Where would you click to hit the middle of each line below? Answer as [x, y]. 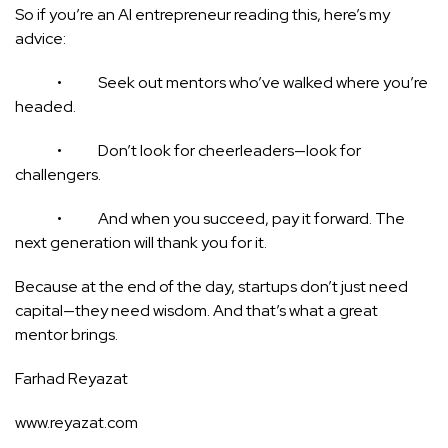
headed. [45, 106]
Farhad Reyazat [71, 378]
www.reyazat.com [76, 422]
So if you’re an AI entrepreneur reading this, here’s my [202, 14]
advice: [40, 38]
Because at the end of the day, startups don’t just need [211, 286]
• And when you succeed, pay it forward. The [210, 218]
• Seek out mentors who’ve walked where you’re [221, 82]
